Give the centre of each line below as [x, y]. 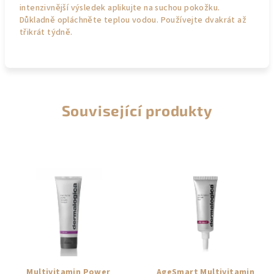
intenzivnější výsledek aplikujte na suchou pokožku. [120, 8]
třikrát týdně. [46, 32]
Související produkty [137, 110]
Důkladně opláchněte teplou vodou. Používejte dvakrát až [133, 20]
